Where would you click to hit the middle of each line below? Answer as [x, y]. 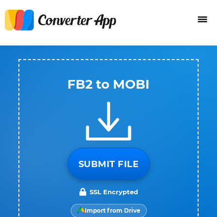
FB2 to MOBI [108, 84]
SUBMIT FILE [108, 164]
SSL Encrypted [114, 192]
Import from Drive [112, 210]
